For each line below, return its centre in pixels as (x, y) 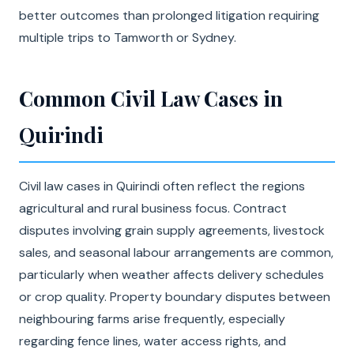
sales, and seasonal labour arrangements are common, (176, 252)
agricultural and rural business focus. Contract (153, 208)
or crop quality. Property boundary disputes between (175, 297)
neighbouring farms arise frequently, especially (152, 319)
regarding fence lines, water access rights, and (153, 341)
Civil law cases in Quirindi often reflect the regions (162, 186)
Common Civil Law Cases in (151, 98)
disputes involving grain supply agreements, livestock (172, 230)
